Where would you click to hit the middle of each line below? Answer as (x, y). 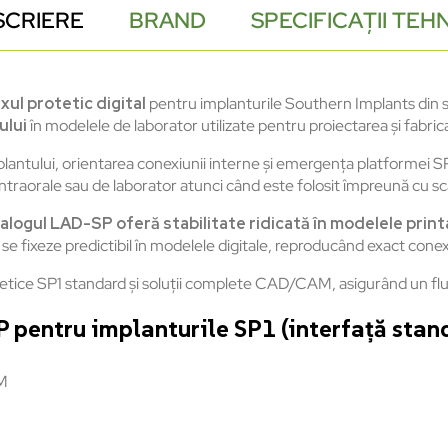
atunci (201, 186)
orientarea (98, 164)
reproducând (319, 246)
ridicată (279, 224)
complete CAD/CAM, (260, 284)
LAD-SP (81, 224)
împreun (372, 186)
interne (234, 164)
